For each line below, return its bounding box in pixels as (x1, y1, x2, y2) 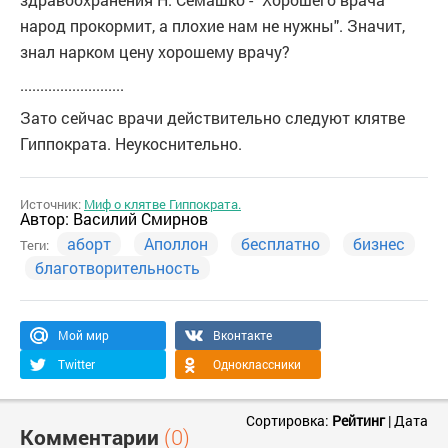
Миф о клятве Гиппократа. (84, 195, 241, 213)
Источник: (20, 195, 84, 213)
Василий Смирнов (73, 208, 208, 229)
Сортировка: (246, 411, 332, 430)
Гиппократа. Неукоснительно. (20, 133, 242, 154)
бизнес (353, 233, 405, 254)
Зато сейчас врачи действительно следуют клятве (20, 107, 405, 128)
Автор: (20, 208, 73, 229)
